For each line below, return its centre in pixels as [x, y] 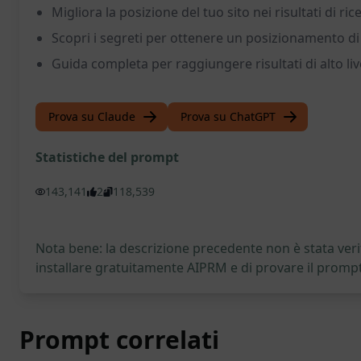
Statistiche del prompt [107, 157]
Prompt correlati [119, 340]
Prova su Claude [92, 116]
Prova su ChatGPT [228, 116]
